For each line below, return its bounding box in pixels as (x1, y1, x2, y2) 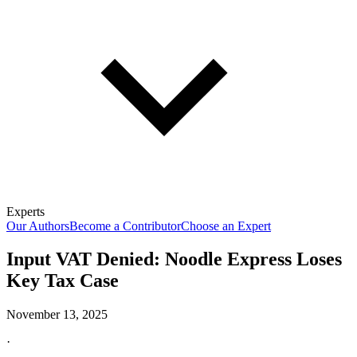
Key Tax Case (6, 270, 119, 292)
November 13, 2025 (6, 308, 108, 322)
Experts (6, 204, 45, 218)
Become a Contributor (69, 218, 181, 233)
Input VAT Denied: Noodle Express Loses (6, 249, 342, 270)
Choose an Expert (181, 218, 271, 233)
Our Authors (6, 218, 69, 233)
